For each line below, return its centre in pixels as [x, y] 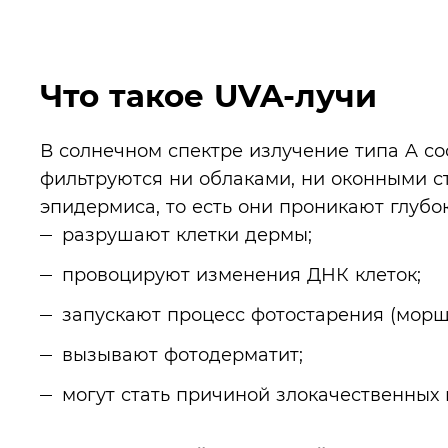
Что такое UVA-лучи [208, 96]
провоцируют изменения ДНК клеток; [241, 274]
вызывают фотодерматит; [182, 354]
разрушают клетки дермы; [187, 234]
